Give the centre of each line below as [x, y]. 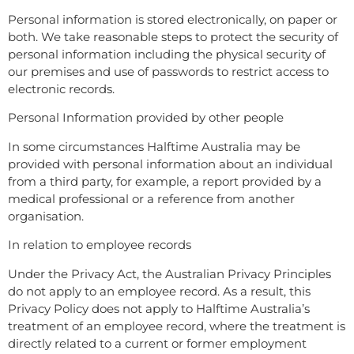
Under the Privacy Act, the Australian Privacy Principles [169, 273]
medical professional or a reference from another [151, 198]
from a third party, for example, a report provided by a [165, 181]
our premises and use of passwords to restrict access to [168, 71]
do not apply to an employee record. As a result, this [159, 291]
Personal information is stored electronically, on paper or [173, 19]
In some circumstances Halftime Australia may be [154, 146]
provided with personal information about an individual [170, 164]
